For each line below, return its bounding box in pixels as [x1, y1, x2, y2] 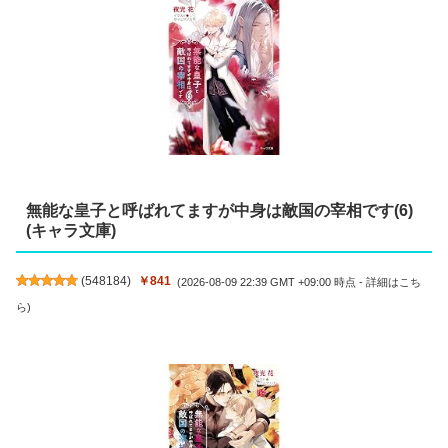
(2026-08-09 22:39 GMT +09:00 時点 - [177, 275, 367, 288]
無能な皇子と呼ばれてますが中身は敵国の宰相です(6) [25, 202, 413, 220]
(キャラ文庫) [25, 222, 116, 240]
